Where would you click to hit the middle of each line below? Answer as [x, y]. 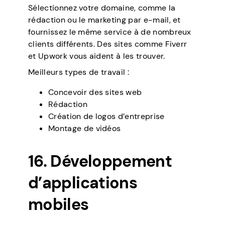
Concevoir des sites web [95, 92]
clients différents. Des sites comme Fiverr [108, 44]
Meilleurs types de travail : [79, 72]
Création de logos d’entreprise [106, 117]
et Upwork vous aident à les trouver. [97, 56]
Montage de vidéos [85, 129]
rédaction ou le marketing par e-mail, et [104, 20]
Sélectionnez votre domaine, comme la [102, 8]
